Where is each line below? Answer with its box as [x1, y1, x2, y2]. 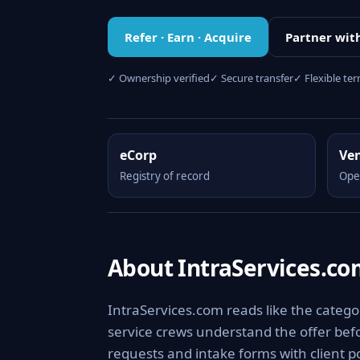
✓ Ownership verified [108, 71, 210, 85]
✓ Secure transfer [210, 71, 293, 85]
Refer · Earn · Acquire [125, 29, 252, 45]
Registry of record [120, 169, 210, 183]
